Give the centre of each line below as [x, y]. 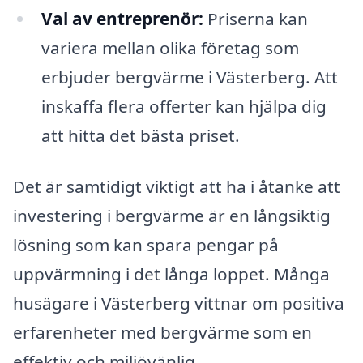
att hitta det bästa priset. [140, 135]
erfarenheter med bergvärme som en [162, 333]
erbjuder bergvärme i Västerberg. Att [189, 77]
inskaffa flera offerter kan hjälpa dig [184, 106]
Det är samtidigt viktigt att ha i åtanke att [177, 187]
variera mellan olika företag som [170, 47]
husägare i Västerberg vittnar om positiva [179, 303]
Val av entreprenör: [122, 18]
